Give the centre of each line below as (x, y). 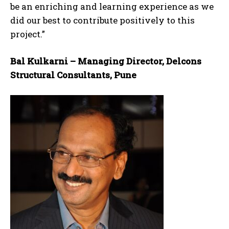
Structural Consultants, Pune (73, 75)
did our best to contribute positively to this (102, 20)
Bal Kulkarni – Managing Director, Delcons (106, 61)
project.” (28, 34)
